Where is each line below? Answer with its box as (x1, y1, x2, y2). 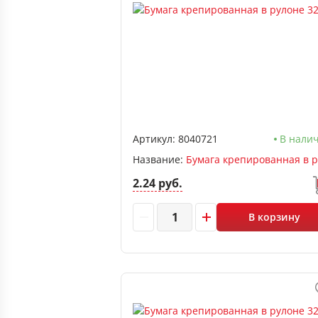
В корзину (248, 210, 301, 224)
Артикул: (133, 132, 175, 146)
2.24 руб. (133, 175, 182, 191)
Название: (133, 153, 186, 166)
